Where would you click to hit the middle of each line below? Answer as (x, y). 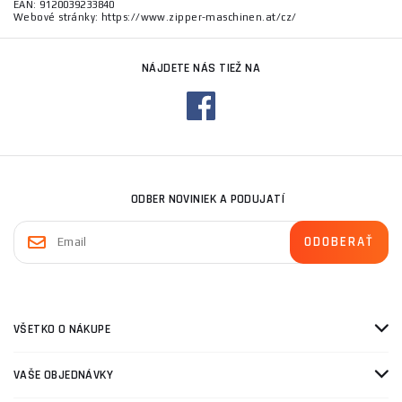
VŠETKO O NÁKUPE (62, 330)
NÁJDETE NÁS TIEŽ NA (201, 69)
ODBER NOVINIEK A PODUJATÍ (208, 200)
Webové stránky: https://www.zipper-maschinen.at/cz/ (155, 17)
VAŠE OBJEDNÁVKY (63, 376)
